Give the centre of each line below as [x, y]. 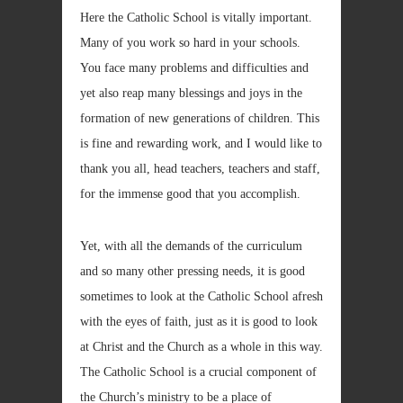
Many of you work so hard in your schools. [190, 43]
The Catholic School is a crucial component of [198, 372]
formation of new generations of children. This [200, 118]
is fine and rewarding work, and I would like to [201, 143]
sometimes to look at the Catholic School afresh [201, 296]
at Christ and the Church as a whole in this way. [201, 347]
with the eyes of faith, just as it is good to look [199, 322]
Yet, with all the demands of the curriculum [191, 246]
